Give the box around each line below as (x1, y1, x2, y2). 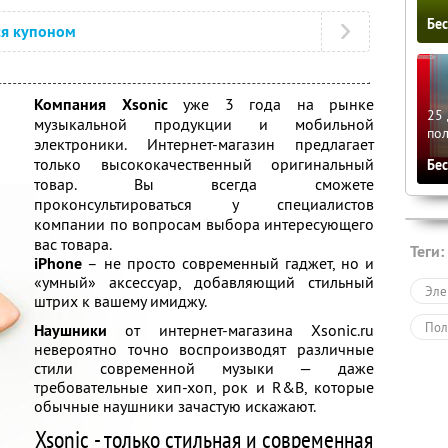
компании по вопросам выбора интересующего (34, 214, 374, 234)
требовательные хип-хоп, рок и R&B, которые (34, 377, 374, 397)
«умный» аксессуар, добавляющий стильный (34, 272, 374, 292)
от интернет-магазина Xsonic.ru (107, 320, 374, 340)
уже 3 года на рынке (167, 94, 374, 114)
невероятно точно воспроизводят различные (34, 339, 374, 359)
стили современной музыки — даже (34, 358, 374, 378)
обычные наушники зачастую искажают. (34, 396, 316, 416)
